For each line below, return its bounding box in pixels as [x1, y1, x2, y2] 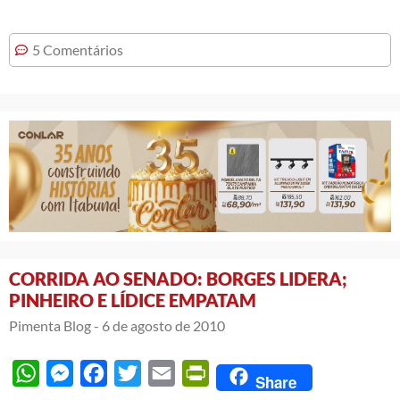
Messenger [73, 364, 141, 382]
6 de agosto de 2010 [102, 317, 225, 335]
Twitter [141, 364, 186, 382]
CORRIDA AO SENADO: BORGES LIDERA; [9, 268, 347, 290]
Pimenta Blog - [9, 317, 99, 335]
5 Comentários [32, 40, 123, 58]
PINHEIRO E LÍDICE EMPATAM [9, 289, 256, 312]
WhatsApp [39, 364, 106, 382]
